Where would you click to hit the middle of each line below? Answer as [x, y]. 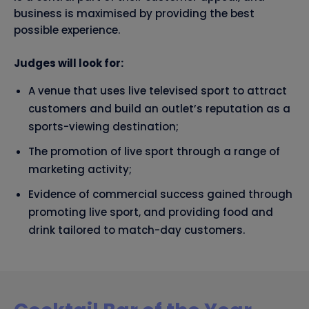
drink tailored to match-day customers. [137, 230]
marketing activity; [80, 170]
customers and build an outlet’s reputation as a [159, 109]
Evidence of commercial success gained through [160, 195]
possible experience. [67, 30]
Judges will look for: [69, 63]
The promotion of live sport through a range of [154, 152]
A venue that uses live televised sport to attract [158, 91]
